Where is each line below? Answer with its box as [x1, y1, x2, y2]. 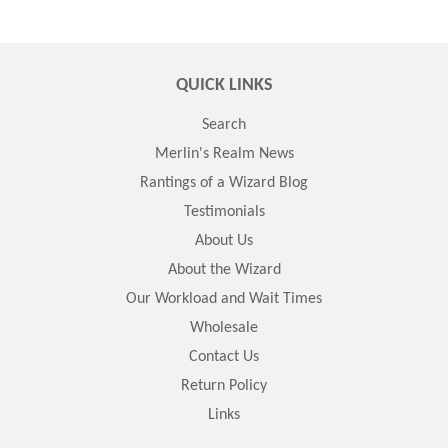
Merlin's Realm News [154, 146, 294, 163]
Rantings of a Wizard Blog [140, 175, 308, 192]
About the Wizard [167, 262, 281, 279]
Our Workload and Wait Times [126, 291, 322, 308]
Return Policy [181, 378, 267, 395]
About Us [195, 233, 253, 250]
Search [202, 117, 246, 134]
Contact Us [189, 349, 259, 366]
